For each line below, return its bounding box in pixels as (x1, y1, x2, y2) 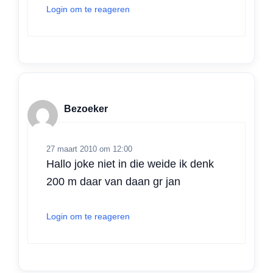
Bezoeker (64, 103, 108, 114)
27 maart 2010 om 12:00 (46, 144, 132, 154)
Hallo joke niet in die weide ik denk (46, 158, 214, 171)
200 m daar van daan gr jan (46, 175, 180, 188)
